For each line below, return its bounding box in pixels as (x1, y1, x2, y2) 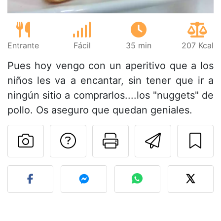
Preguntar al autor (77, 131, 213, 150)
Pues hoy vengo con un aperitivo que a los (7, 60, 214, 72)
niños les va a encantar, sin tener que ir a (7, 74, 214, 87)
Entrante (7, 40, 39, 51)
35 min (125, 40, 151, 51)
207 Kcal (181, 40, 214, 51)
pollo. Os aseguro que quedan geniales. (7, 104, 192, 116)
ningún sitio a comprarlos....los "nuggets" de (7, 89, 214, 102)
